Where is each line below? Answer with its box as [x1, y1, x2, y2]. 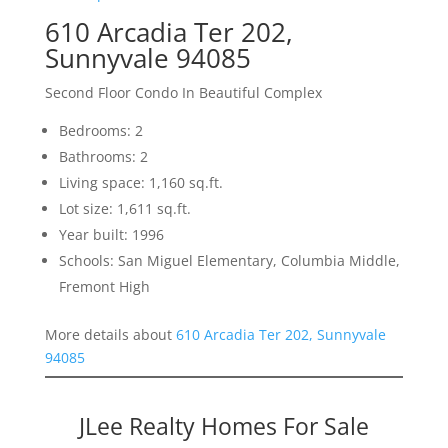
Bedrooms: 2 [58, 121, 143, 141]
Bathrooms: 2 [58, 147, 148, 167]
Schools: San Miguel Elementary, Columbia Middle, [58, 251, 400, 271]
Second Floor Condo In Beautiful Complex [44, 83, 322, 103]
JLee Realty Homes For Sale [78, 410, 369, 443]
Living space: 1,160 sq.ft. [58, 173, 223, 193]
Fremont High [58, 277, 150, 297]
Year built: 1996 [58, 225, 164, 245]
